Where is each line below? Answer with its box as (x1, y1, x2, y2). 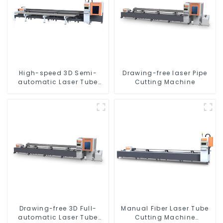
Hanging (42, 95, 74, 104)
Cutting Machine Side (18, 86, 98, 95)
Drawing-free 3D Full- (19, 204, 97, 213)
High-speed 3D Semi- (18, 68, 97, 77)
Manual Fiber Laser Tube (121, 204, 209, 213)
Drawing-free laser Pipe (122, 68, 208, 77)
